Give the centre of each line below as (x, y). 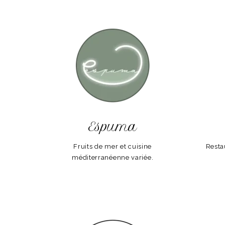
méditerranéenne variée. (113, 158)
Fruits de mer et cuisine (113, 147)
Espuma (113, 127)
